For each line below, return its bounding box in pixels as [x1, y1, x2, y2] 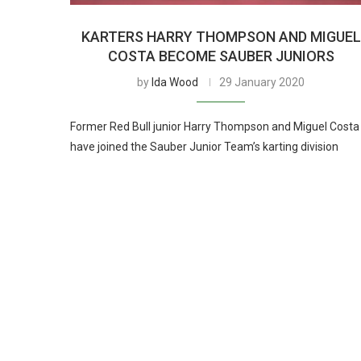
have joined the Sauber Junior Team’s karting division [70, 139, 338, 153]
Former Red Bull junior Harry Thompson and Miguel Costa [70, 119, 359, 133]
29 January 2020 [219, 75, 305, 89]
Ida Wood [151, 75, 199, 89]
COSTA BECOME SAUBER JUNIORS [107, 47, 334, 64]
